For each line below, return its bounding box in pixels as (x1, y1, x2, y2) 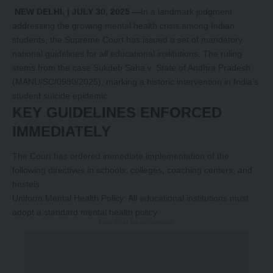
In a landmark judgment (141, 7, 232, 16)
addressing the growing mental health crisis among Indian (12, 21, 235, 30)
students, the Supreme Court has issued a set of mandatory (12, 35, 243, 44)
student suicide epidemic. (12, 91, 110, 101)
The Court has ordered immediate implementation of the (12, 151, 229, 161)
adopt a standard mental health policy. (12, 207, 159, 218)
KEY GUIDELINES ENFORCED (12, 104, 222, 121)
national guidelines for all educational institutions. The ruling (12, 49, 242, 58)
